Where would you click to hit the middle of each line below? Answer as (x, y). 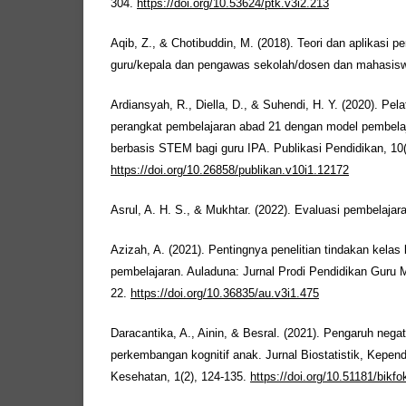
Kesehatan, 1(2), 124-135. (180, 377)
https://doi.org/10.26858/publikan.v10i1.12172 (230, 171)
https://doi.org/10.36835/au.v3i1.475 (225, 294)
